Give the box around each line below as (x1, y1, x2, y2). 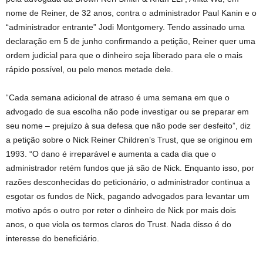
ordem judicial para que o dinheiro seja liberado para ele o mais (6, 50, 242, 60)
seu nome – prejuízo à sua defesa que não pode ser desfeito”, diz (6, 121, 251, 130)
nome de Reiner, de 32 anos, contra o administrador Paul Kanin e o (6, 8, 257, 18)
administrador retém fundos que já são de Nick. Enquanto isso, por (6, 163, 254, 173)
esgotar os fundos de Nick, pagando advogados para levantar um (6, 191, 249, 201)
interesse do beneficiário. (6, 234, 99, 243)
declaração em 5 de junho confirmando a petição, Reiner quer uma (6, 36, 255, 46)
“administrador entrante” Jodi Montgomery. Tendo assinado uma (6, 22, 245, 32)
